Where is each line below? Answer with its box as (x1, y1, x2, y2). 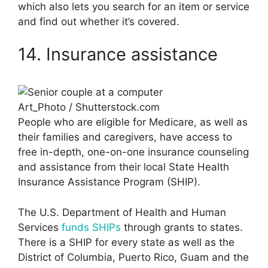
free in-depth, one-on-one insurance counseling (18, 146, 249, 159)
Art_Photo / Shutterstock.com (18, 101, 160, 114)
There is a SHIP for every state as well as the (18, 236, 234, 248)
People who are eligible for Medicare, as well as (18, 116, 248, 129)
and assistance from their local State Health (18, 161, 229, 173)
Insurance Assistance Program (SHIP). (18, 176, 200, 188)
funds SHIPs (62, 221, 121, 233)
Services (18, 221, 62, 233)
